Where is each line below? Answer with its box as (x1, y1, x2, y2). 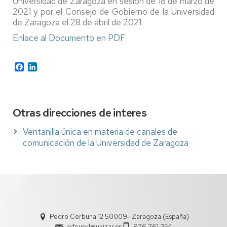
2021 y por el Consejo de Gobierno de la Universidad (13, 6, 214, 17)
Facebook (24, 61, 58, 72)
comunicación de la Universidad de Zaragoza (23, 137, 188, 149)
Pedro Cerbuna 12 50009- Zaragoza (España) (50, 212, 189, 221)
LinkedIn (37, 61, 66, 72)
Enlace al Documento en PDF (13, 32, 126, 44)
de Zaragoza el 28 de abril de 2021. (13, 17, 143, 28)
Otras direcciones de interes (13, 106, 147, 120)
